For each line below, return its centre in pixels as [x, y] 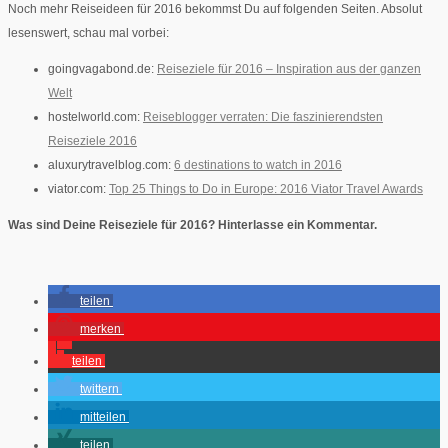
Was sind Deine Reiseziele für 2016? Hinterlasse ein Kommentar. [192, 225]
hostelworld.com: [95, 117]
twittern [99, 389]
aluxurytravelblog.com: [111, 165]
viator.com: [78, 189]
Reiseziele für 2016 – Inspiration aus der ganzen [289, 69]
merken [100, 329]
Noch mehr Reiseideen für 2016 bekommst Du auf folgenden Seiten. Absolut [215, 9]
